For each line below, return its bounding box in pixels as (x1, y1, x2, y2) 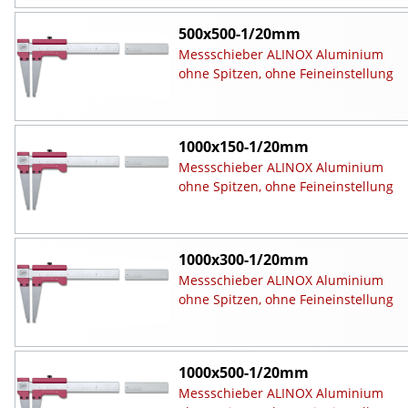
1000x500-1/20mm (178, 362, 309, 382)
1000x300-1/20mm (178, 249, 309, 270)
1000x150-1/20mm (178, 136, 309, 157)
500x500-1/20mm (178, 23, 301, 44)
